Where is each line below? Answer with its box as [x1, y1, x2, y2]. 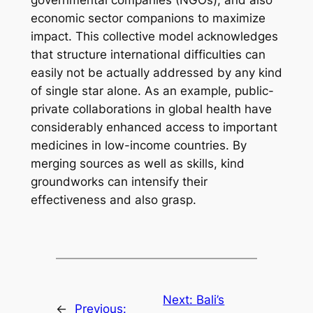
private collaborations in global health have [30, 102, 272, 117]
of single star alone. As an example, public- [30, 84, 274, 99]
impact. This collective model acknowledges [30, 29, 278, 44]
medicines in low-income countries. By [30, 138, 247, 153]
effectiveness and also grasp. [30, 193, 196, 208]
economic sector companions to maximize [30, 11, 265, 26]
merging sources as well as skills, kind [30, 156, 245, 171]
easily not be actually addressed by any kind [30, 66, 282, 80]
